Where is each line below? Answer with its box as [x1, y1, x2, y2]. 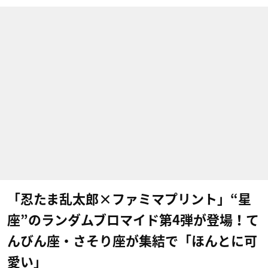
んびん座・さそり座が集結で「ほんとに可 [7, 234, 257, 248]
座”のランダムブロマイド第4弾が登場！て [7, 214, 259, 227]
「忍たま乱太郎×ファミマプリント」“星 [7, 193, 251, 206]
